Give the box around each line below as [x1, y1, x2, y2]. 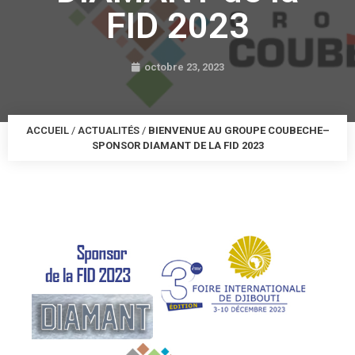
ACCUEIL [25, 124, 69, 136]
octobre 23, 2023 [144, 61, 224, 73]
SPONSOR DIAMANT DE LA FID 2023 [91, 139, 264, 151]
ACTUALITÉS [77, 124, 139, 136]
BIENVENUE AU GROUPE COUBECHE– [147, 124, 330, 136]
